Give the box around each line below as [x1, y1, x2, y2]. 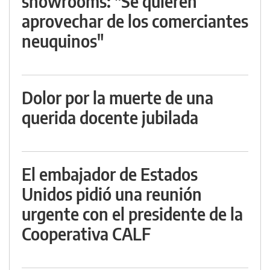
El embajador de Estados [22, 163, 198, 185]
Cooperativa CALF [22, 223, 151, 245]
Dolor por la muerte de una [22, 87, 213, 108]
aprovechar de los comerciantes [22, 10, 248, 32]
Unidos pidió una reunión [22, 183, 202, 205]
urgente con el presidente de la [22, 203, 243, 225]
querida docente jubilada [22, 107, 198, 128]
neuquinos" [22, 30, 104, 52]
